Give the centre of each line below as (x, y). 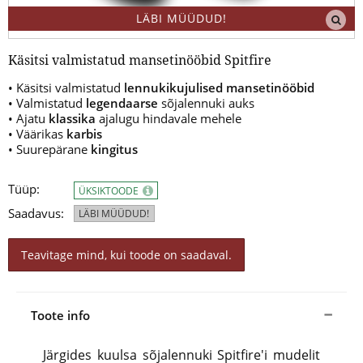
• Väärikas (37, 134)
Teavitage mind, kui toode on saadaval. (126, 255)
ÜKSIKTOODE (110, 191)
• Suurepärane (49, 149)
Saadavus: (36, 214)
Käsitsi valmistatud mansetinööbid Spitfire (140, 60)
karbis (84, 134)
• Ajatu (27, 119)
